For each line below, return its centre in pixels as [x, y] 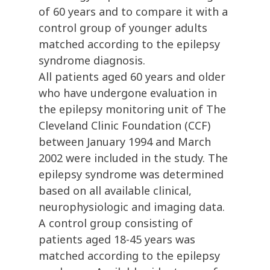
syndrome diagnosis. [92, 61]
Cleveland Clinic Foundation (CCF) [124, 126]
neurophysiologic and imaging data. [132, 207]
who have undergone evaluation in [128, 93]
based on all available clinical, [115, 191]
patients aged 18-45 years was [117, 240]
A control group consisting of [116, 223]
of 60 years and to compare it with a [133, 12]
